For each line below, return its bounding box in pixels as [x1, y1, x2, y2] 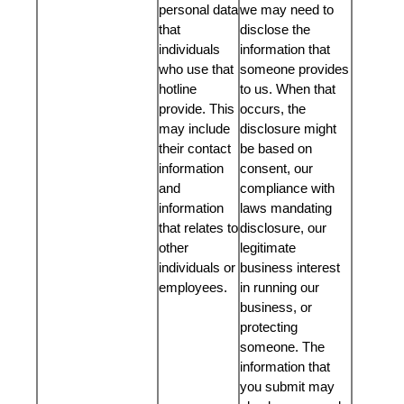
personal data [159, 2, 238, 17]
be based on [240, 141, 312, 156]
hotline [159, 81, 197, 96]
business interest [240, 260, 340, 275]
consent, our [240, 161, 313, 176]
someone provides [240, 61, 349, 77]
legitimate [240, 240, 296, 255]
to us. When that [240, 81, 335, 96]
